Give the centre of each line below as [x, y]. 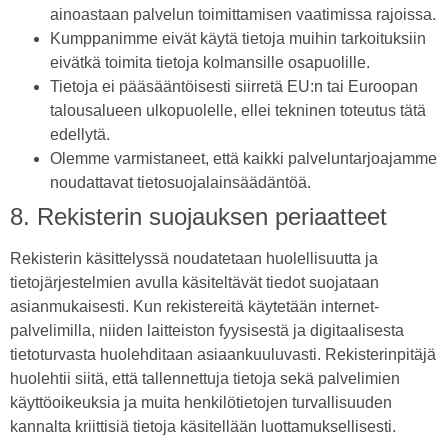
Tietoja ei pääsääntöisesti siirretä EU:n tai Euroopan [234, 87]
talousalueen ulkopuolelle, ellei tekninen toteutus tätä [238, 111]
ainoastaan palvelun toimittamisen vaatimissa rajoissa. [243, 15]
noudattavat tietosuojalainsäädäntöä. [180, 183]
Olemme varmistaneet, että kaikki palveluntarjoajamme [243, 159]
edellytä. [80, 135]
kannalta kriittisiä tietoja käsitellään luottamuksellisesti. [203, 427]
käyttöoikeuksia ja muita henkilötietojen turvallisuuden [201, 403]
